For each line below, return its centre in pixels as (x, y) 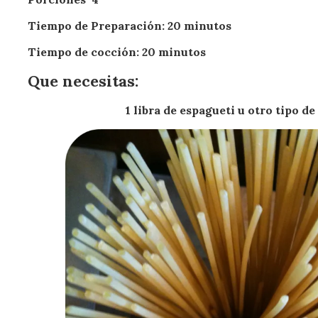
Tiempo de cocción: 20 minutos (117, 52)
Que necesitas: (83, 81)
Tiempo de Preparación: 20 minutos (130, 26)
